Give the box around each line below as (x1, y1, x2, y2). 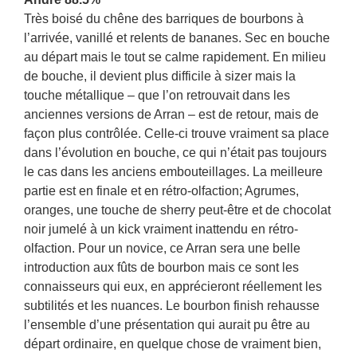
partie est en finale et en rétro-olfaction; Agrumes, (24, 184, 299, 198)
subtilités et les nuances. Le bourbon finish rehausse (24, 299, 320, 312)
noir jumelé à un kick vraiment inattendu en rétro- (24, 222, 298, 236)
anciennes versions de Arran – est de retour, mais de (24, 108, 319, 121)
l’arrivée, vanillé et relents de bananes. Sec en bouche (24, 31, 330, 45)
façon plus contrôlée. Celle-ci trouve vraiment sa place (24, 127, 329, 140)
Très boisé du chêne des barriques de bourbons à (24, 12, 304, 25)
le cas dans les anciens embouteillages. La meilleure (24, 165, 323, 178)
